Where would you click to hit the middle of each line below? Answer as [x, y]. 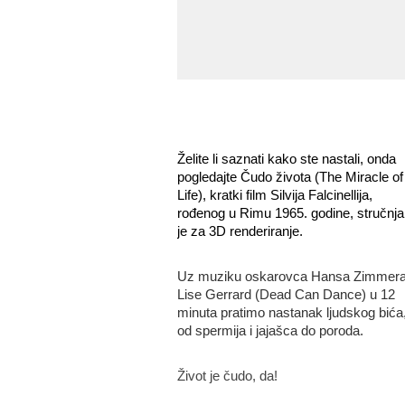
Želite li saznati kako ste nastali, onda [286, 159]
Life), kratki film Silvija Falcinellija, [274, 195]
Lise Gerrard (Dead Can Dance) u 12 [286, 294]
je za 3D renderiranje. [240, 231]
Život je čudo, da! [227, 376]
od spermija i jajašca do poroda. [270, 330]
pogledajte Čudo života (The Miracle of [290, 177]
